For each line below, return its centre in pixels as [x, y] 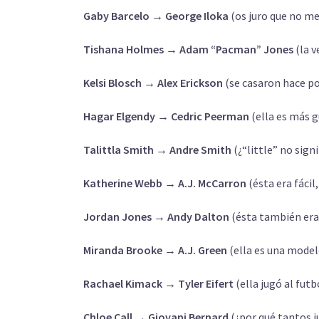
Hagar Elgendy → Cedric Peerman [167, 116]
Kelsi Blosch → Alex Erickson [154, 83]
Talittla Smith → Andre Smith [158, 150]
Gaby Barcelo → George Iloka [157, 16]
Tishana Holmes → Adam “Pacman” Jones [189, 49]
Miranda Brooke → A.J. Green [155, 250]
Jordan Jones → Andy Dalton [157, 216]
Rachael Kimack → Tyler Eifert [159, 283]
